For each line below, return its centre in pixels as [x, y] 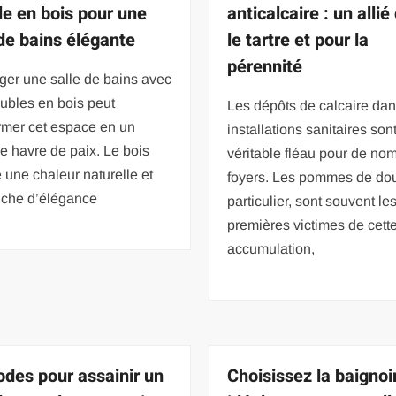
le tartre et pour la [298, 40]
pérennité [265, 66]
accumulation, [271, 248]
